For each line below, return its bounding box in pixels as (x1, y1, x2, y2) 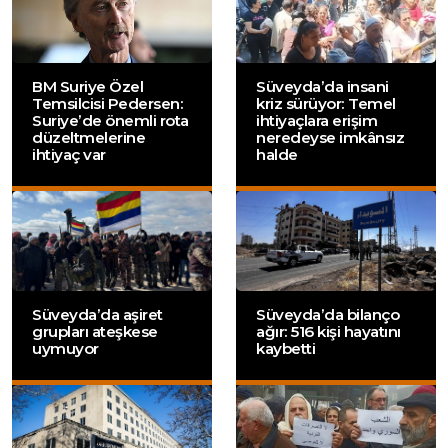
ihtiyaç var (32, 145, 106, 165)
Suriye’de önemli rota (32, 111, 189, 131)
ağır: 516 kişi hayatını (256, 322, 401, 342)
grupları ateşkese (32, 322, 158, 342)
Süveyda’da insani (256, 77, 389, 97)
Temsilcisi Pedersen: (32, 94, 183, 114)
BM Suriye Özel (32, 77, 143, 97)
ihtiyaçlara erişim (256, 111, 377, 131)
